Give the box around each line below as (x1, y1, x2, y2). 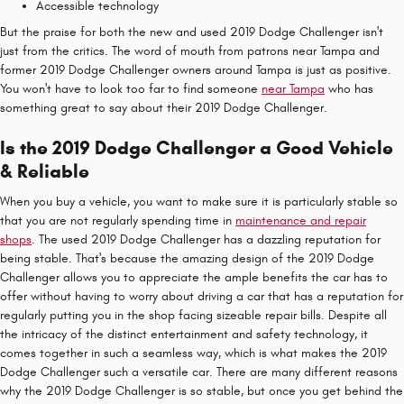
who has (325, 80, 373, 96)
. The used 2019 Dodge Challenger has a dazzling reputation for (32, 232, 381, 247)
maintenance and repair (235, 213, 366, 228)
